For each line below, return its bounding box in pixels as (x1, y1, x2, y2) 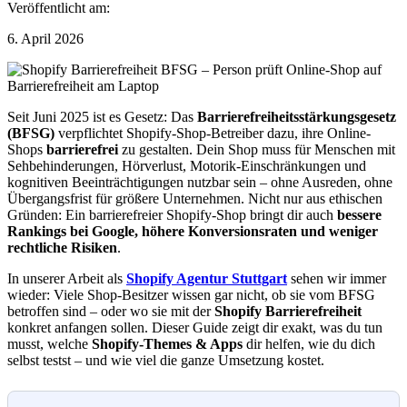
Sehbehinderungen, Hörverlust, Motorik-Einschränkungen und (7, 158, 366, 174)
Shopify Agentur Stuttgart (126, 271, 287, 287)
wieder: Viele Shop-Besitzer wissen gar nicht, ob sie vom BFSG (7, 287, 375, 303)
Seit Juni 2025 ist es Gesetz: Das (7, 109, 197, 125)
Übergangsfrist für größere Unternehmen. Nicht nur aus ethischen (7, 191, 382, 207)
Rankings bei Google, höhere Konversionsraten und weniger (7, 223, 378, 240)
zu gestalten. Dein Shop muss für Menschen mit (118, 142, 395, 158)
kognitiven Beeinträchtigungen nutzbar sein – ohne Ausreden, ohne (7, 174, 392, 191)
